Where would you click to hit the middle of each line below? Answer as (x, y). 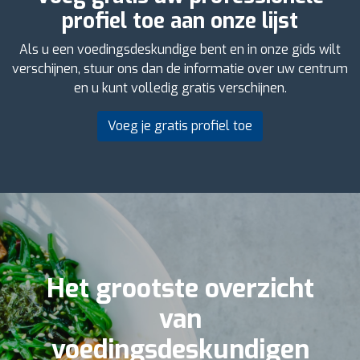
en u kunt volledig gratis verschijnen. (180, 88)
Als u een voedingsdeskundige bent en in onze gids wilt (180, 49)
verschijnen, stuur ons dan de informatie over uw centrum (180, 68)
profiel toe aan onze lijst (180, 21)
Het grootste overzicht (180, 288)
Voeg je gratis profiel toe (180, 125)
